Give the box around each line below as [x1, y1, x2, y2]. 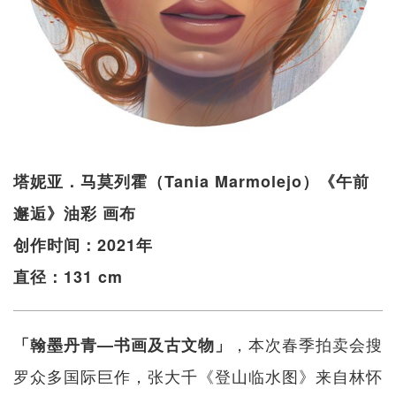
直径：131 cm [13, 265, 123, 289]
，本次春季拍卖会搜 [232, 332, 383, 356]
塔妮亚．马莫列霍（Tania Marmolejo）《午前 [13, 170, 369, 194]
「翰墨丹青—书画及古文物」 [13, 333, 232, 357]
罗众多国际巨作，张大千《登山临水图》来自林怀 [13, 364, 383, 388]
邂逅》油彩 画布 [13, 202, 136, 225]
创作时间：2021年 [13, 233, 153, 257]
